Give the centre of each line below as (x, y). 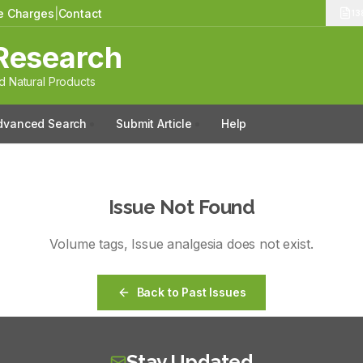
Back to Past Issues (191, 292)
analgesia (195, 243)
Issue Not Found (181, 207)
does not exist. (268, 243)
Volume (75, 243)
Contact (80, 13)
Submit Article (154, 124)
